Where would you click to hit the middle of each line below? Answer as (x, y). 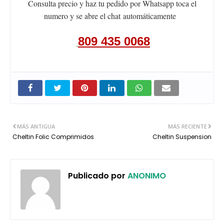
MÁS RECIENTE (187, 126)
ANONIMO (146, 176)
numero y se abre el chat (83, 16)
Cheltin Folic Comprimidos (53, 137)
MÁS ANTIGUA (36, 126)
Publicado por (97, 176)
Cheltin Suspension (182, 137)
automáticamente (149, 16)
